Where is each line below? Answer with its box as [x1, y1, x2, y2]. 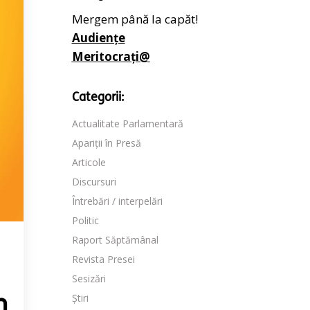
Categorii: [71, 91, 124, 104]
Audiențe [71, 30, 125, 46]
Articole [71, 156, 106, 169]
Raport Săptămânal [71, 233, 158, 246]
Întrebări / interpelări [71, 194, 163, 208]
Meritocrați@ [71, 48, 150, 64]
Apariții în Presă [71, 136, 141, 149]
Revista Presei [71, 253, 135, 266]
